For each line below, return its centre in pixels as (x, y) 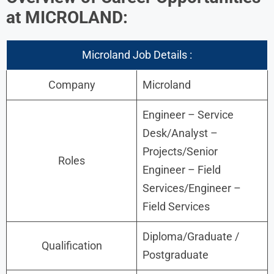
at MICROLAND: (67, 17)
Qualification (72, 245)
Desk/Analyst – (180, 133)
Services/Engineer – (192, 188)
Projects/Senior (180, 151)
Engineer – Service (188, 114)
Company (72, 84)
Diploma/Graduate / (191, 236)
